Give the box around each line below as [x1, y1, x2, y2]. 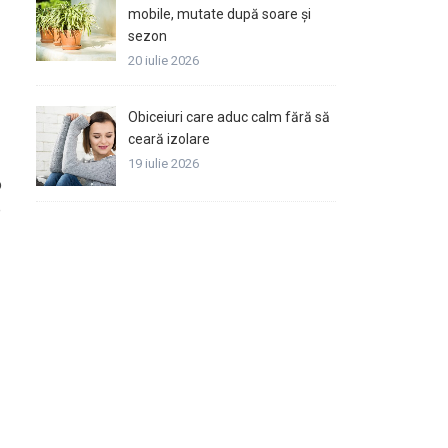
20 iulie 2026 [128, 53, 199, 68]
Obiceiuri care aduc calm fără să [128, 109, 330, 125]
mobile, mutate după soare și [128, 6, 311, 22]
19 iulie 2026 [128, 156, 199, 171]
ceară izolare [128, 131, 210, 147]
